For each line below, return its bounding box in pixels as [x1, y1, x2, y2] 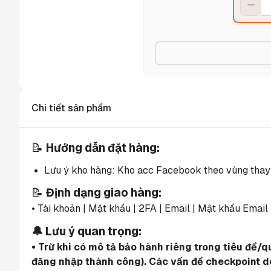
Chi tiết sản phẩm [31, 102, 111, 114]
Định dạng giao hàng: [46, 185, 162, 201]
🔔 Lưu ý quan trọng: [31, 223, 142, 239]
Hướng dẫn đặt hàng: [46, 140, 160, 155]
